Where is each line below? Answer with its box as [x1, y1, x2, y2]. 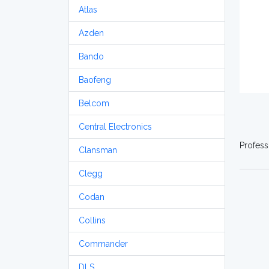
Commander [79, 239, 128, 249]
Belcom [79, 98, 109, 108]
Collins [79, 216, 106, 225]
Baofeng [79, 75, 111, 85]
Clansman [79, 145, 117, 155]
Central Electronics [79, 122, 152, 131]
